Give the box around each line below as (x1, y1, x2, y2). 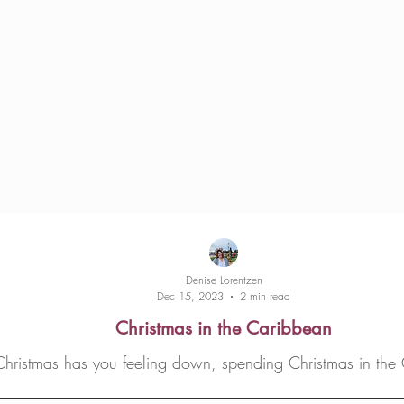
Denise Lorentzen (185, 272, 262, 288)
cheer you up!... (168, 376, 280, 398)
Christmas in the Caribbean (115, 317, 332, 340)
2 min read (240, 289, 291, 304)
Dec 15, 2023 (157, 289, 225, 304)
